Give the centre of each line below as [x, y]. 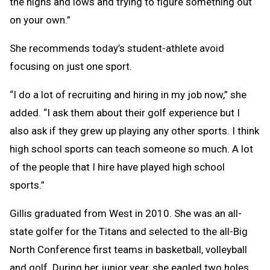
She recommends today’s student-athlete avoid [117, 49]
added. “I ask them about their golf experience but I [125, 113]
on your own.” [40, 20]
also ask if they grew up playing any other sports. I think [134, 131]
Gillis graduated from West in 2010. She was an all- [126, 214]
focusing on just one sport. [71, 67]
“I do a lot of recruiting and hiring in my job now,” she [128, 95]
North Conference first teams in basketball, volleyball [128, 250]
